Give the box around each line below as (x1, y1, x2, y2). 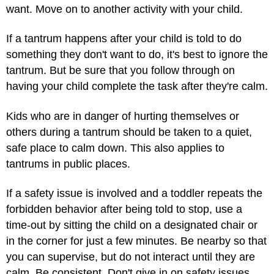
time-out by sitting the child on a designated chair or (6, 219, 257, 232)
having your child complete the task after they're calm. (6, 80, 268, 93)
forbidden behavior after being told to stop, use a (6, 203, 242, 216)
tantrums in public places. (6, 157, 130, 170)
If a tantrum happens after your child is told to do (6, 32, 242, 45)
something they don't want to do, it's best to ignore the (6, 48, 268, 61)
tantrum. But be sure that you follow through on (6, 64, 235, 77)
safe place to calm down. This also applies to (6, 141, 224, 154)
